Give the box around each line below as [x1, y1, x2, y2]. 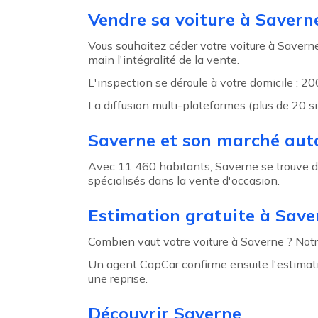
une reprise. [88, 271, 148, 286]
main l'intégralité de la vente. [88, 53, 239, 67]
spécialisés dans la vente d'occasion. [88, 173, 280, 188]
